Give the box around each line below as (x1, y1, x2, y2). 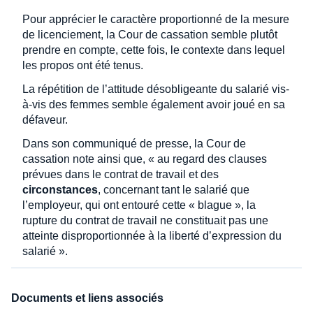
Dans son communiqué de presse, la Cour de (22, 137, 246, 150)
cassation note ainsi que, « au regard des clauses (22, 152, 267, 165)
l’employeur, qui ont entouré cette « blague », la (22, 198, 256, 211)
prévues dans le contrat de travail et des (22, 168, 219, 180)
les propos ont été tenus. (22, 59, 143, 71)
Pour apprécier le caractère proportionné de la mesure (22, 13, 289, 25)
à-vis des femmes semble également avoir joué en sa (22, 98, 285, 110)
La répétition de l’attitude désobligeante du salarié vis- (22, 82, 289, 95)
